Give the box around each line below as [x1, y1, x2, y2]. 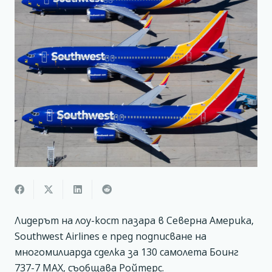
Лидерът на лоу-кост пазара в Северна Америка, [15, 213, 254, 227]
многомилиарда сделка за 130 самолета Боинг [15, 245, 239, 259]
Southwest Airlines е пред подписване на [15, 229, 206, 243]
